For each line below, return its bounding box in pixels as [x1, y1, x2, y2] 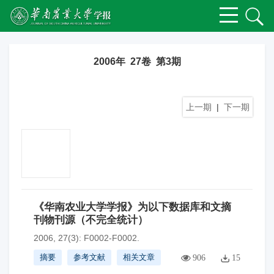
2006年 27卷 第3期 [93, 56, 181, 67]
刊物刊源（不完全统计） [34, 214, 148, 226]
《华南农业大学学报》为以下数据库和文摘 [34, 201, 231, 213]
